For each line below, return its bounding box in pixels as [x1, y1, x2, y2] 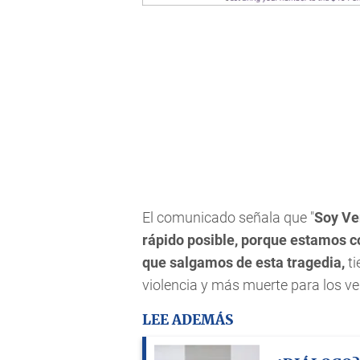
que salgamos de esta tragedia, [142, 254, 345, 272]
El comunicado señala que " [142, 209, 314, 227]
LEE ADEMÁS [142, 313, 233, 327]
